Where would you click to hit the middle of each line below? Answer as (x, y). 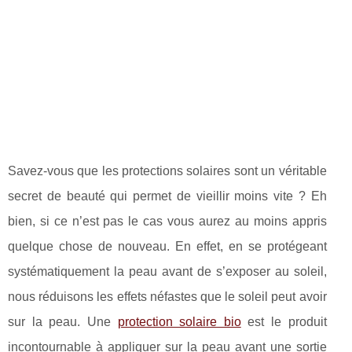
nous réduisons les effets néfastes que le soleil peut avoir (167, 297)
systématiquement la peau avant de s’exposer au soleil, (167, 271)
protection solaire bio (179, 322)
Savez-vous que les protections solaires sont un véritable (167, 171)
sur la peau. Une (63, 322)
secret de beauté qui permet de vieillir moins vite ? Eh (167, 196)
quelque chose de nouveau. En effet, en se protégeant (167, 246)
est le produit (284, 322)
